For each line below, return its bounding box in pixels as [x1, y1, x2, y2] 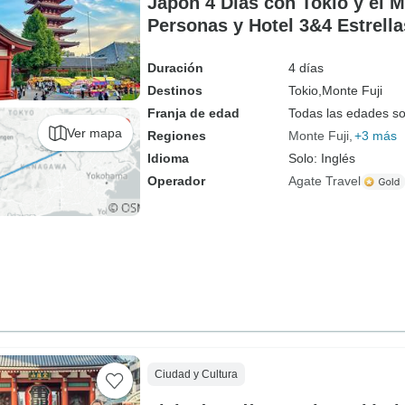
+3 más [353, 128, 397, 143]
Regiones [146, 128, 206, 143]
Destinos [146, 83, 202, 98]
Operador [146, 174, 205, 188]
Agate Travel [287, 174, 361, 188]
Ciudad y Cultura [154, 368, 238, 381]
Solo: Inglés [287, 151, 355, 165]
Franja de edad [146, 106, 240, 120]
